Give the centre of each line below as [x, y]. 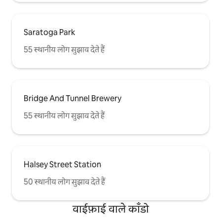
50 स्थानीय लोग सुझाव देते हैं [64, 182]
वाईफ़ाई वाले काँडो [110, 209]
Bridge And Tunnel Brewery [73, 98]
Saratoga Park [50, 32]
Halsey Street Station [62, 164]
